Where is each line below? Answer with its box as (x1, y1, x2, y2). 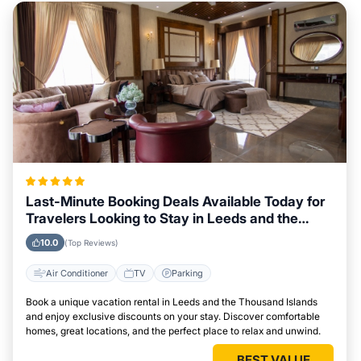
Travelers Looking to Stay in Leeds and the (26, 210, 298, 227)
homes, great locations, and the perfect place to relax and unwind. (26, 325, 321, 338)
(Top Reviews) (64, 238, 118, 248)
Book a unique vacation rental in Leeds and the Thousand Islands (26, 296, 317, 309)
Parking (172, 267, 203, 279)
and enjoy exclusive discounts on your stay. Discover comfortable (26, 310, 320, 323)
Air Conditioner (46, 267, 108, 279)
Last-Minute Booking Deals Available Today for (26, 193, 325, 210)
